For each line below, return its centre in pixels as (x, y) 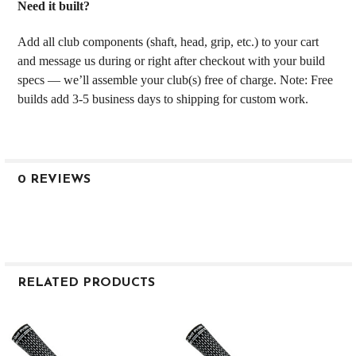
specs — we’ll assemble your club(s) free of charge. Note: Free (175, 79)
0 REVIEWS (54, 179)
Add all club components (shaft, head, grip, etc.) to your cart (168, 41)
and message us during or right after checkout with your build (171, 60)
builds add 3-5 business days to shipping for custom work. (163, 99)
